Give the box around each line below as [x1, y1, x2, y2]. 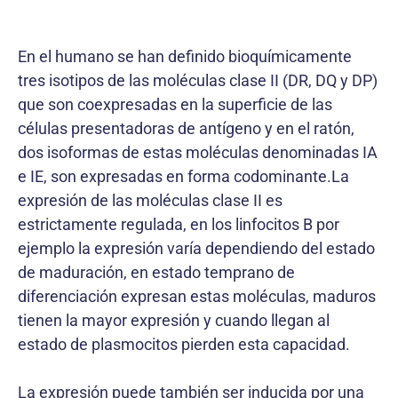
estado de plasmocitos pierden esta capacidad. [18, 335, 350, 354]
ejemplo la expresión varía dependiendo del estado [18, 239, 375, 258]
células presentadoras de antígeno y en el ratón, [18, 119, 354, 138]
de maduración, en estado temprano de [18, 263, 295, 282]
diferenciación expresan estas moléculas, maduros [18, 287, 376, 306]
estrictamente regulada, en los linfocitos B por [18, 215, 339, 234]
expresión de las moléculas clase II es [18, 191, 283, 210]
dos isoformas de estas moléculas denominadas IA [18, 143, 378, 162]
